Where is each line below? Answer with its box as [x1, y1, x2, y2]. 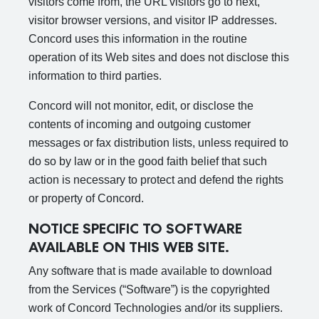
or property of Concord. [28, 192, 144, 204]
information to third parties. [28, 70, 162, 82]
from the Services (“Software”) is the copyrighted [28, 283, 270, 296]
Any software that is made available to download [28, 265, 272, 277]
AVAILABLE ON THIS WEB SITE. [28, 239, 229, 256]
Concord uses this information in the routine [28, 33, 247, 45]
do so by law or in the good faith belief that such [28, 155, 267, 167]
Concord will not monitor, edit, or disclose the [28, 100, 253, 112]
